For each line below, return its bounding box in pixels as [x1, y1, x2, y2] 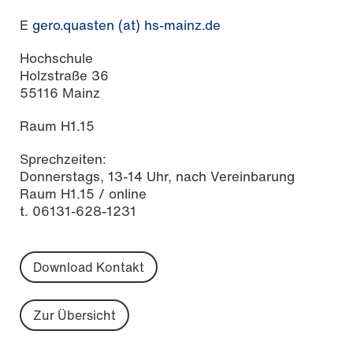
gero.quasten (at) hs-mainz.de [32, 14, 221, 35]
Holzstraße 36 [20, 65, 109, 85]
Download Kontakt [33, 257, 144, 277]
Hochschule [20, 47, 93, 68]
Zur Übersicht [33, 305, 116, 325]
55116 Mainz [20, 82, 100, 102]
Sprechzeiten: [20, 148, 106, 169]
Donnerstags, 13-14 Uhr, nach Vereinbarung [20, 165, 295, 186]
